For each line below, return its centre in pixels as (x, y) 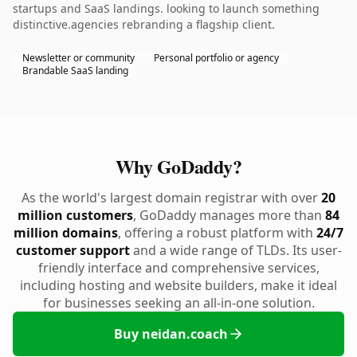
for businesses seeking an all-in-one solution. (178, 303)
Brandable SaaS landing (75, 71)
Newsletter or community (78, 58)
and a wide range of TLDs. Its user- (235, 250)
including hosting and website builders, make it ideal (178, 285)
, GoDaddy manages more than (229, 215)
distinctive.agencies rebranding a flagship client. (144, 24)
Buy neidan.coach (171, 334)
